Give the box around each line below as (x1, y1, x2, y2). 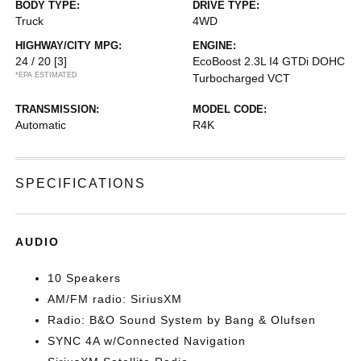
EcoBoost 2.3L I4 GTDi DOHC (193, 54, 345, 68)
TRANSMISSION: (15, 102, 100, 115)
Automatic (15, 118, 67, 131)
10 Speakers (48, 271, 122, 284)
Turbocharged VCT (193, 71, 290, 85)
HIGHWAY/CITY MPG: (15, 39, 122, 52)
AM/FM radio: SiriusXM (48, 292, 183, 305)
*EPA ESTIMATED (15, 70, 78, 79)
